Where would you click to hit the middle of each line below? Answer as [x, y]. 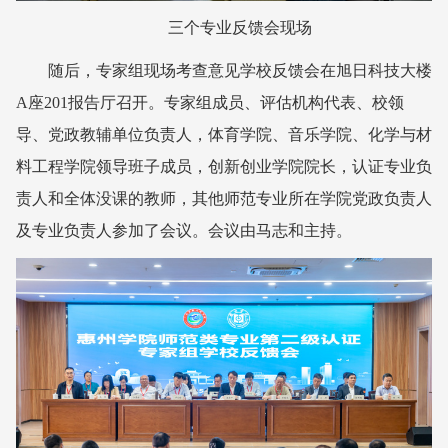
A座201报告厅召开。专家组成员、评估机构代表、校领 [210, 102]
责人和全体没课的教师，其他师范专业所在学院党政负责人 [224, 198]
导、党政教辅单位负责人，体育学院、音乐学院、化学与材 [224, 134]
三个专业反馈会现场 [240, 27]
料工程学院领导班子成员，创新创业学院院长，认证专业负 [224, 166]
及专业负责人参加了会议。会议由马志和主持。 [184, 230]
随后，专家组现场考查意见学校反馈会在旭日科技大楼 [240, 70]
